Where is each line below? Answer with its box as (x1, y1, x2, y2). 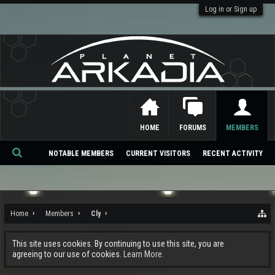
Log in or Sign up (205, 5, 257, 14)
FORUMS (179, 123, 206, 132)
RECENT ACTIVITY (203, 149, 263, 158)
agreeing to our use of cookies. (12, 249, 123, 259)
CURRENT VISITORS (126, 149, 190, 158)
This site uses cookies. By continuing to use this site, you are (12, 239, 224, 249)
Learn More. (123, 249, 164, 259)
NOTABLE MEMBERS (48, 149, 114, 158)
